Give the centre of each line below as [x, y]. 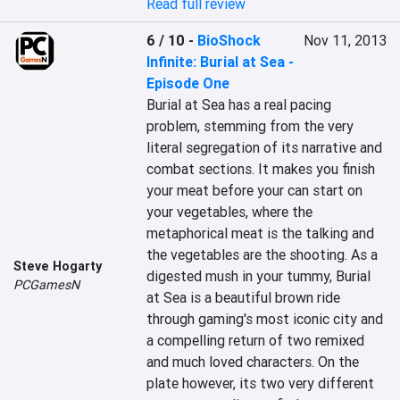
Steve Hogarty [58, 266]
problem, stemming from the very [250, 126]
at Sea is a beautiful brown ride [244, 297]
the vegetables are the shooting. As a [262, 254]
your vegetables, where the [230, 212]
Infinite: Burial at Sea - [221, 62]
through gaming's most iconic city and [265, 319]
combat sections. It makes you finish [261, 169]
